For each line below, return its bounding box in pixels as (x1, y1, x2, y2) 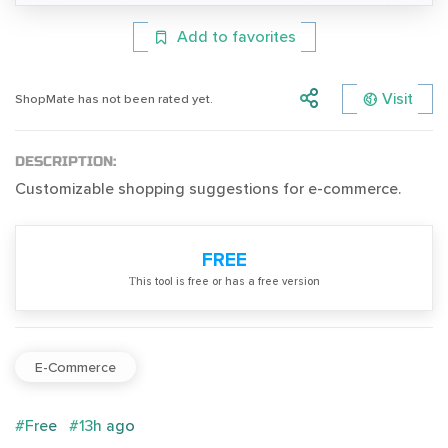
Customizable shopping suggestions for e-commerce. (15, 179, 401, 200)
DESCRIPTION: (15, 153, 116, 171)
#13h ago (69, 416, 135, 437)
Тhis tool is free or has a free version (128, 275, 320, 289)
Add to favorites (176, 27, 296, 48)
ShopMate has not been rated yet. (15, 90, 213, 107)
